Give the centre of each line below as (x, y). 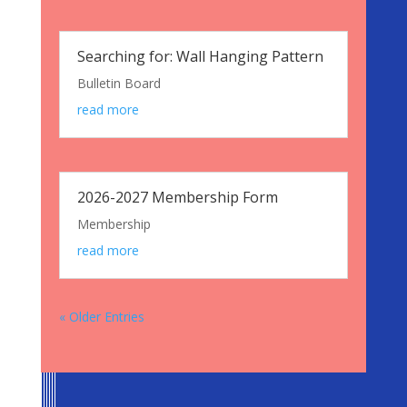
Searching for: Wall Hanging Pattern (200, 57)
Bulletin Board (119, 84)
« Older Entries (101, 316)
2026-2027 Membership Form (177, 197)
